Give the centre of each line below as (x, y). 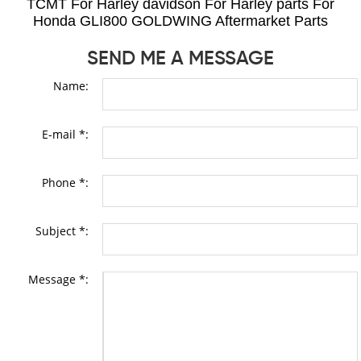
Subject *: (62, 230)
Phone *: (65, 182)
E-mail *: (65, 134)
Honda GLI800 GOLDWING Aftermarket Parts (180, 21)
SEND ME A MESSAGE (180, 58)
